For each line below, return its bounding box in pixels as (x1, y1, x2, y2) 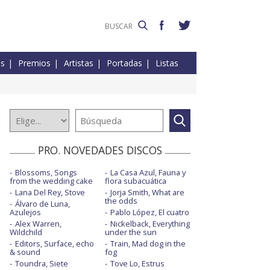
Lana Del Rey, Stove (15, 187, 85, 198)
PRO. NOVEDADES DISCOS (38, 143, 162, 158)
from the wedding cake (10, 175, 93, 187)
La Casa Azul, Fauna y (110, 167, 186, 178)
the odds (104, 195, 137, 207)
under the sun (104, 227, 157, 238)
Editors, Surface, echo (15, 238, 94, 250)
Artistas (64, 57, 93, 69)
